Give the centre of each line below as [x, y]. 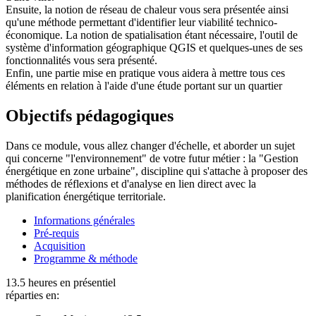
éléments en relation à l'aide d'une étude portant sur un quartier [144, 85]
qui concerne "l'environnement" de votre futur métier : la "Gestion [152, 158]
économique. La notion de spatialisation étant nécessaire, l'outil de [152, 35]
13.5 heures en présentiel [61, 282]
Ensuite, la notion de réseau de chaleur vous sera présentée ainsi [147, 9]
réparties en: [32, 295]
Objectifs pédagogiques [90, 115]
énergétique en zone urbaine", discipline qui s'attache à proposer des [157, 171]
